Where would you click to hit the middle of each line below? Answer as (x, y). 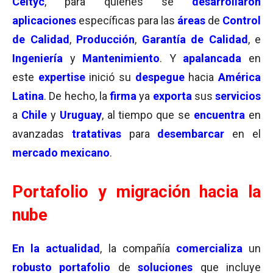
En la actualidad (56, 248)
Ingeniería (37, 58)
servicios (238, 96)
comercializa (209, 248)
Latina (28, 96)
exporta (172, 96)
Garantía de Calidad (195, 39)
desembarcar (191, 134)
